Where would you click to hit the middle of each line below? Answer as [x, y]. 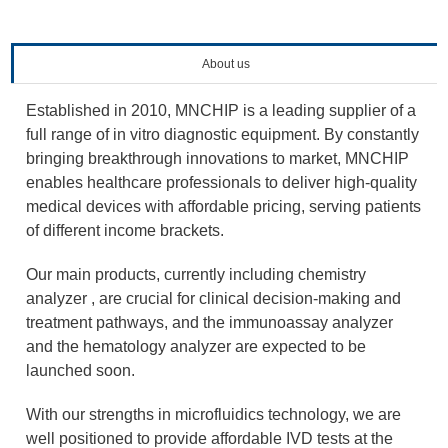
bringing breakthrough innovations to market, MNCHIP [217, 159]
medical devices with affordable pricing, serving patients [223, 207]
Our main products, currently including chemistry [196, 275]
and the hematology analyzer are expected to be [196, 347]
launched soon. [80, 371]
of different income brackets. [125, 231]
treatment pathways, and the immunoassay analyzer [209, 323]
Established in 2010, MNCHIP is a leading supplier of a [221, 111]
